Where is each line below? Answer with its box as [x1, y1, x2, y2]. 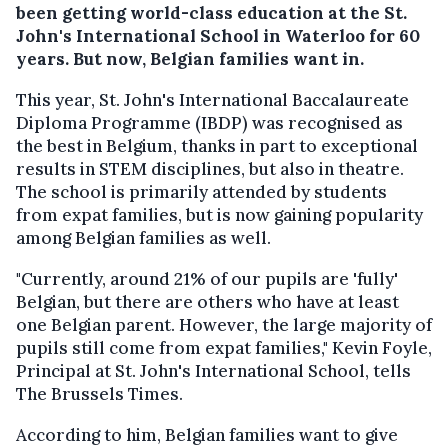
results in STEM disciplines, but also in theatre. [16, 158, 404, 180]
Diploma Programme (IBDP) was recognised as [16, 112, 403, 134]
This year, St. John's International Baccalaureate [16, 89, 409, 111]
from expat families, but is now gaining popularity [16, 204, 423, 226]
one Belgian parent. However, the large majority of [16, 314, 432, 336]
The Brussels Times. [16, 383, 183, 405]
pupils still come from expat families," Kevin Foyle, [16, 337, 432, 359]
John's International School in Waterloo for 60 [16, 25, 420, 47]
